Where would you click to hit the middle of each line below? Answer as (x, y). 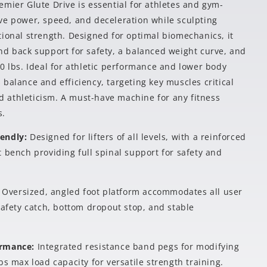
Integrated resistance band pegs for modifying (138, 246)
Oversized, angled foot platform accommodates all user (122, 192)
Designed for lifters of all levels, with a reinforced (138, 137)
